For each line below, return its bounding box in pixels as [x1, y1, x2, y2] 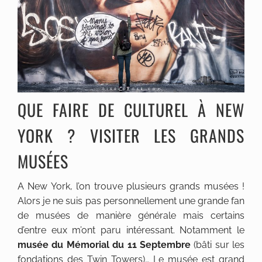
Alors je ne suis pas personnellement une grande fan [18, 195, 244, 206]
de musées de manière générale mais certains [18, 209, 244, 221]
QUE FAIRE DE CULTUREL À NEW [18, 97, 244, 122]
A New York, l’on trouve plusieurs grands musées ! [18, 180, 244, 192]
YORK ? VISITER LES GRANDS [18, 123, 244, 147]
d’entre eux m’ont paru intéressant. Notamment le [18, 224, 244, 236]
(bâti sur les [190, 239, 244, 250]
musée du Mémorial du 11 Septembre [18, 239, 191, 250]
